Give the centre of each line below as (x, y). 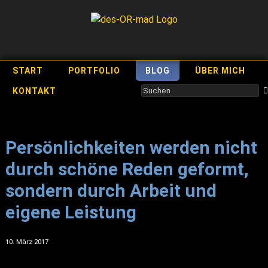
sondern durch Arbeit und (111, 191)
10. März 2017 (27, 242)
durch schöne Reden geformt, (127, 169)
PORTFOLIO (94, 71)
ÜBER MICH (220, 71)
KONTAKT (34, 91)
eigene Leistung (71, 212)
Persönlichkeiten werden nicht (131, 147)
